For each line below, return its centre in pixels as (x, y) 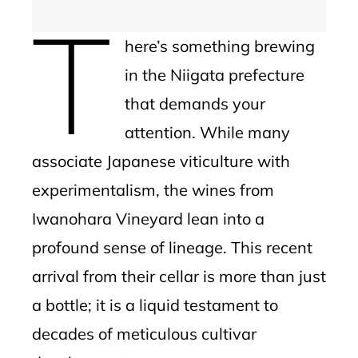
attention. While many (207, 132)
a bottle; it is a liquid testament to (155, 305)
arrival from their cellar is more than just (179, 276)
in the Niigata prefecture (214, 75)
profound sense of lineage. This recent (172, 247)
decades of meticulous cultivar (144, 334)
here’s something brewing (219, 46)
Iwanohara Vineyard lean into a (148, 219)
